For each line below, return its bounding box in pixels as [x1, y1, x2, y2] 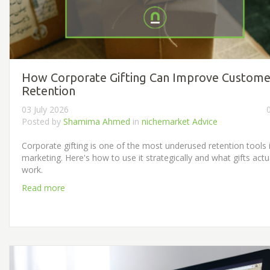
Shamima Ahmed [63, 115, 130, 127]
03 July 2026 [22, 103, 69, 115]
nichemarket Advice [142, 115, 218, 127]
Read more [22, 181, 65, 193]
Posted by [22, 115, 63, 127]
